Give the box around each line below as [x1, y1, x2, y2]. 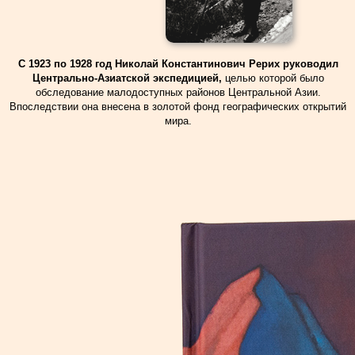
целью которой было [224, 72, 324, 84]
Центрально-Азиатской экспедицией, [32, 72, 225, 84]
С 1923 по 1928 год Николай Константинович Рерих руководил [17, 58, 338, 70]
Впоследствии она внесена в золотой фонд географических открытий [10, 101, 346, 113]
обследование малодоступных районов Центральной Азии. [35, 86, 321, 98]
